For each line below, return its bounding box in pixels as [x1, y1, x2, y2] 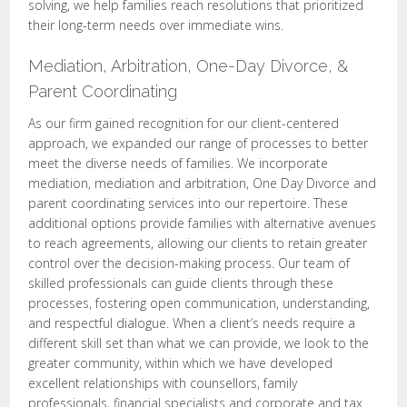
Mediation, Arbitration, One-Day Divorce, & [28, 56, 349, 75]
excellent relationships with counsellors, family [28, 374, 298, 392]
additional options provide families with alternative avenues [28, 214, 377, 232]
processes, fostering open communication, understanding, [28, 294, 371, 312]
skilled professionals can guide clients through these [28, 274, 334, 292]
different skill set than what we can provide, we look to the [28, 334, 370, 352]
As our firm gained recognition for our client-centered [28, 114, 340, 132]
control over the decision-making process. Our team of [28, 254, 351, 272]
